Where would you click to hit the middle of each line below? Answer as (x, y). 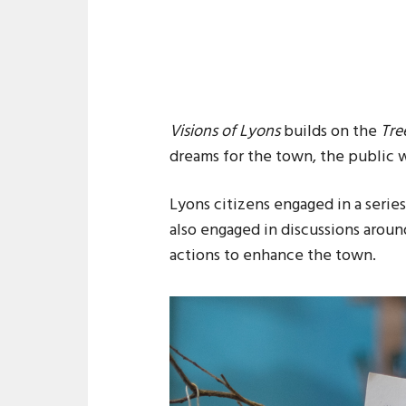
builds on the (330, 131)
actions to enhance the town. (273, 256)
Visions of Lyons (225, 131)
